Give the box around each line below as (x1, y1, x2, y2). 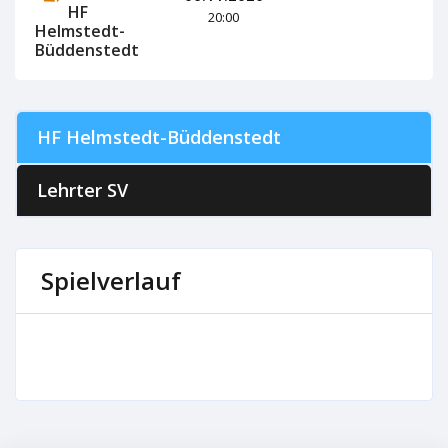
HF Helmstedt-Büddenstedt (37, 125, 281, 149)
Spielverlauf (41, 264, 181, 297)
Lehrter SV (37, 178, 128, 202)
